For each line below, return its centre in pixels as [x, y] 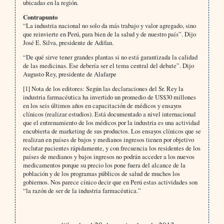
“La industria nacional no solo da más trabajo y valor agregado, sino [109, 26]
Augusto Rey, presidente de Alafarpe [69, 74]
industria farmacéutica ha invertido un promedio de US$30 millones [109, 97]
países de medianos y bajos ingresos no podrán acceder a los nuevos [108, 157]
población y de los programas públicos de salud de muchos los [101, 174]
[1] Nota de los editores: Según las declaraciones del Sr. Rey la [103, 89]
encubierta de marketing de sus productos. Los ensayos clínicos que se [112, 131]
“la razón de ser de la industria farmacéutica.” [82, 191]
